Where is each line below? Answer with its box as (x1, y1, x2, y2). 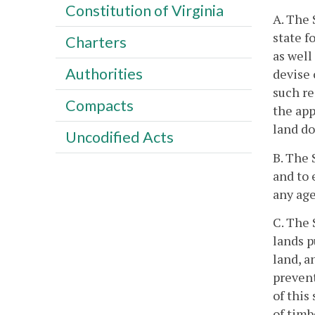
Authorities (65, 64, 143, 83)
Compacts (65, 96, 134, 115)
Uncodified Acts (65, 127, 174, 146)
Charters (65, 32, 127, 51)
